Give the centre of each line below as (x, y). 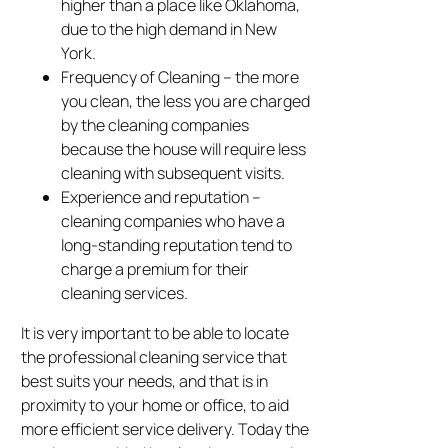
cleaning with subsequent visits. (173, 173)
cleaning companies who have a (173, 221)
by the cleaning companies (155, 125)
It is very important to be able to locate (155, 333)
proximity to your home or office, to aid (155, 405)
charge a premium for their (155, 269)
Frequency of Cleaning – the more (180, 77)
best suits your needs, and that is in (145, 381)
